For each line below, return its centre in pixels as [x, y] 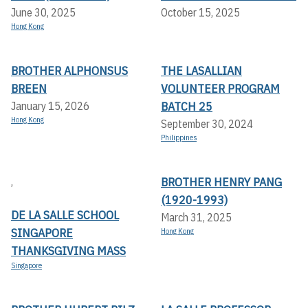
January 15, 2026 [50, 106]
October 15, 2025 [200, 13]
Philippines [179, 138]
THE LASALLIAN [201, 71]
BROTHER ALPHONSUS [69, 71]
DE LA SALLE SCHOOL [65, 215]
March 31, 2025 [196, 218]
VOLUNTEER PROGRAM [220, 89]
